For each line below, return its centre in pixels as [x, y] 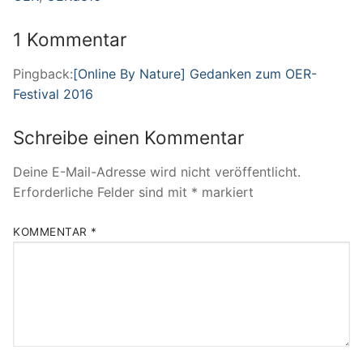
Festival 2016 [53, 94]
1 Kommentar [70, 39]
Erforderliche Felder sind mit [102, 192]
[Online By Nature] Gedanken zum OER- [195, 74]
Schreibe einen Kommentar [128, 137]
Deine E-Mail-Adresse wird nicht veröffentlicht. [157, 172]
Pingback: [43, 74]
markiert [226, 192]
